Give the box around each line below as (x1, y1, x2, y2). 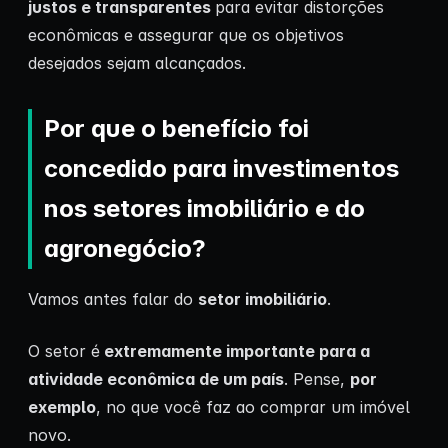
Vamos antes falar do (28, 288, 198, 309)
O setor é (28, 340, 100, 361)
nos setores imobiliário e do (44, 193, 365, 223)
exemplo (28, 396, 96, 417)
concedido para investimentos (44, 153, 399, 183)
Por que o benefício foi (44, 113, 309, 143)
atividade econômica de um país (28, 368, 284, 389)
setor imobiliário (198, 288, 327, 309)
